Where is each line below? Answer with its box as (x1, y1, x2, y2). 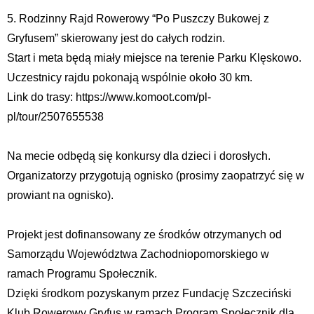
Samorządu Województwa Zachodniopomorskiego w (7, 248, 269, 261)
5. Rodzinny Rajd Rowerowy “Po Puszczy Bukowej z (7, 13, 269, 25)
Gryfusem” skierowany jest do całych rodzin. (7, 32, 225, 45)
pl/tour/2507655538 (7, 111, 104, 123)
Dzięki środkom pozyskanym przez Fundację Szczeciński (7, 287, 292, 300)
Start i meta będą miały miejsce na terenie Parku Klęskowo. (7, 52, 301, 64)
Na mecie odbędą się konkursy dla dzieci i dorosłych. (7, 150, 271, 163)
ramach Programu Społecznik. (7, 268, 157, 280)
